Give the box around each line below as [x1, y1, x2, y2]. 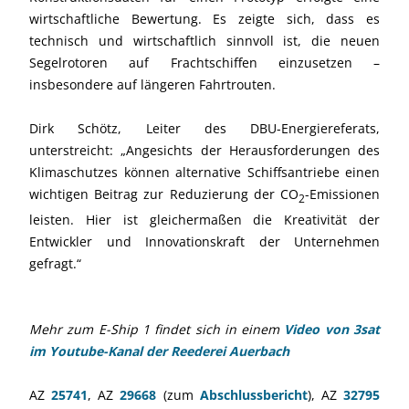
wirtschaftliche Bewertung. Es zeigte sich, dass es [29, 9, 380, 27]
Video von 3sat [284, 320, 381, 339]
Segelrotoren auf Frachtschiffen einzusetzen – [29, 53, 380, 71]
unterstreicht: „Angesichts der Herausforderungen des [29, 141, 380, 159]
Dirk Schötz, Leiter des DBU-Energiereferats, [29, 119, 380, 137]
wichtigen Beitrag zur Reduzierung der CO [29, 184, 299, 203]
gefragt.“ [29, 255, 89, 273]
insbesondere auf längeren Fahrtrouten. [29, 75, 276, 93]
